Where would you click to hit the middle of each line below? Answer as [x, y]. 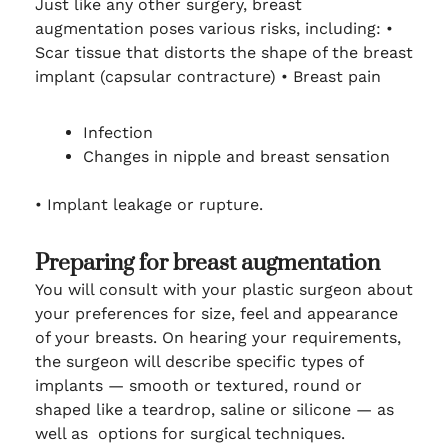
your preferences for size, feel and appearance [218, 314]
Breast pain [339, 77]
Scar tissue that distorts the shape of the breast [223, 53]
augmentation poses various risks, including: [210, 29]
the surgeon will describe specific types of [201, 362]
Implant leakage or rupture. [154, 205]
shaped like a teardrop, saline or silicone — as [214, 410]
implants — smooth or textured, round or [198, 386]
